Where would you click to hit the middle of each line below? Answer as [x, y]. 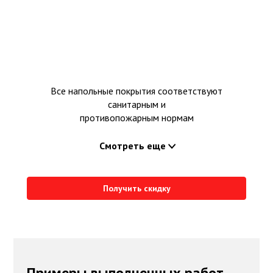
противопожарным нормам [136, 118]
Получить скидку [136, 189]
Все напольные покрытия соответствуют [136, 91]
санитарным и [136, 105]
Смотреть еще [132, 146]
